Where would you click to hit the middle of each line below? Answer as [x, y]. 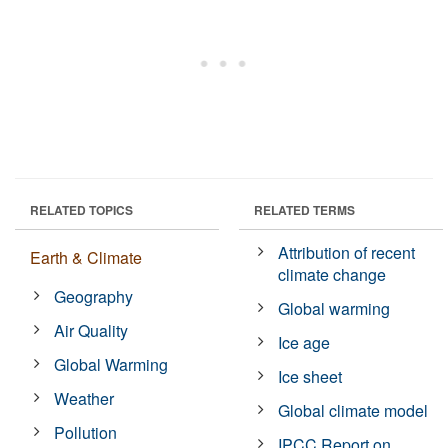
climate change [332, 274]
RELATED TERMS [304, 209]
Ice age [304, 342]
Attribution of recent [347, 252]
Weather [84, 398]
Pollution [86, 432]
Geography [94, 296]
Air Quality [91, 330]
